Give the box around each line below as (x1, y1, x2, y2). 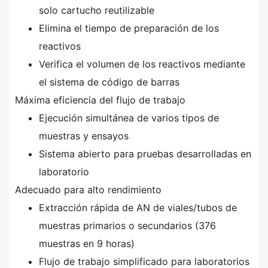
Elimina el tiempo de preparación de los (39, 22, 219, 35)
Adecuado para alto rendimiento (15, 184, 162, 196)
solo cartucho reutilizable (39, 4, 154, 17)
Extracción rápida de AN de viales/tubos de (39, 202, 237, 214)
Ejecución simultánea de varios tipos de (39, 112, 219, 124)
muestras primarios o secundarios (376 (39, 220, 216, 232)
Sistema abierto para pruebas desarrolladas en (39, 148, 251, 160)
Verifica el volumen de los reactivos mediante (39, 58, 245, 71)
